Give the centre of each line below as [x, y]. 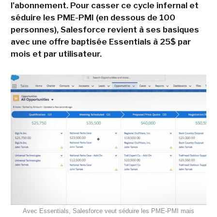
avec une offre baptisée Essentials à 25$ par [101, 42]
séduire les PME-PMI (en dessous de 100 [93, 17]
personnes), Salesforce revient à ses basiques [105, 30]
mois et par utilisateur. [56, 54]
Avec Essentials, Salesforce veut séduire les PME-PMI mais [108, 211]
